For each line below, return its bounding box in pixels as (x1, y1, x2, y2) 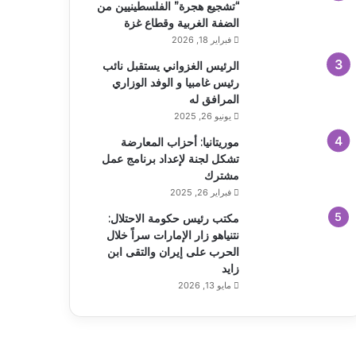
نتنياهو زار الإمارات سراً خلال (106, 227, 239, 242)
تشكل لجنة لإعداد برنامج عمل (101, 151, 239, 166)
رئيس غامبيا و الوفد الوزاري (111, 75, 239, 90)
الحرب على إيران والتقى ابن (106, 244, 239, 259)
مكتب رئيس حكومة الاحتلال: (107, 211, 239, 226)
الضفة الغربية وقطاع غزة (123, 15, 239, 30)
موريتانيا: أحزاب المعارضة (120, 134, 239, 149)
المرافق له (188, 91, 239, 106)
